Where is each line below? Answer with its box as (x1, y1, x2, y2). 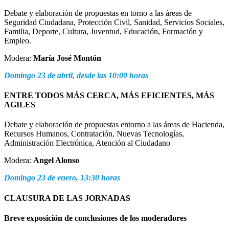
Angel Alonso (33, 156, 79, 165)
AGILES (4, 100, 35, 109)
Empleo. (4, 36, 31, 45)
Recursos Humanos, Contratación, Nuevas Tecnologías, (4, 129, 184, 139)
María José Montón (33, 53, 101, 62)
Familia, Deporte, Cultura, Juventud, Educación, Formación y (4, 27, 203, 36)
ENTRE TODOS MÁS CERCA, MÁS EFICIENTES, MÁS (4, 91, 214, 100)
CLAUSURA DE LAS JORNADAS (4, 193, 130, 202)
